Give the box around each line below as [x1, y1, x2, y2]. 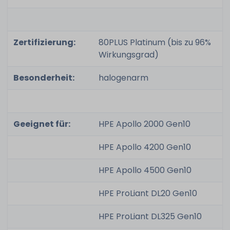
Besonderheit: [13, 72, 74, 84]
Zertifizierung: [13, 36, 75, 49]
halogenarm [98, 72, 148, 84]
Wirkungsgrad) [98, 49, 159, 61]
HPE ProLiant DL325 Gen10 [98, 210, 202, 223]
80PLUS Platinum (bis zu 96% [98, 36, 211, 49]
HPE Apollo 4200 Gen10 [98, 141, 191, 154]
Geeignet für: [13, 118, 70, 130]
